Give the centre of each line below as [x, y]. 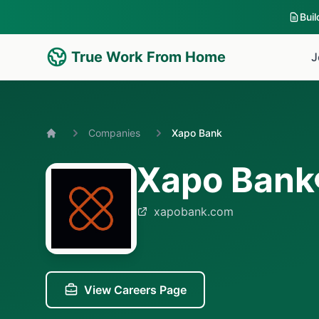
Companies [114, 133]
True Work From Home [148, 57]
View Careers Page [135, 290]
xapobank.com [194, 211]
